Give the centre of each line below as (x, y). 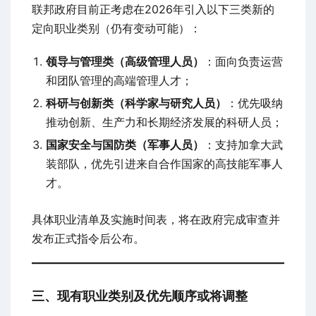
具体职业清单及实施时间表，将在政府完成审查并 (156, 220)
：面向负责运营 (243, 62)
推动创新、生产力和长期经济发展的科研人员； (164, 122)
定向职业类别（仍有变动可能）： (116, 29)
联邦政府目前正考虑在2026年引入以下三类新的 (153, 10)
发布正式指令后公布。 (88, 239)
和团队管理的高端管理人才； (119, 81)
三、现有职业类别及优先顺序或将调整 (140, 296)
